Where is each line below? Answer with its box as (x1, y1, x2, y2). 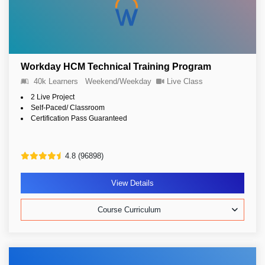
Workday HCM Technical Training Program (21, 62, 211, 72)
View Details (111, 179, 154, 188)
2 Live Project (31, 93, 75, 101)
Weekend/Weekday (85, 77, 151, 86)
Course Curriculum (98, 205, 161, 214)
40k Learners (34, 77, 78, 86)
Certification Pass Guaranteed (31, 114, 127, 122)
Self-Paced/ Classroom (31, 104, 105, 112)
